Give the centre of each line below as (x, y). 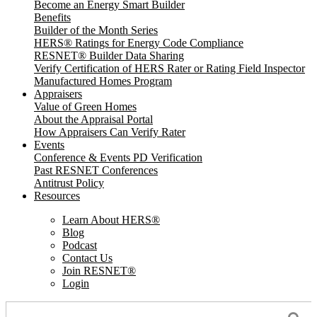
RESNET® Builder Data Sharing (109, 56)
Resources (57, 196)
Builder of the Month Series (96, 30)
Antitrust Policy (69, 183)
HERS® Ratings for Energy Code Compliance (139, 43)
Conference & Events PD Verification (118, 158)
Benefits (52, 18)
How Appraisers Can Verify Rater (110, 132)
